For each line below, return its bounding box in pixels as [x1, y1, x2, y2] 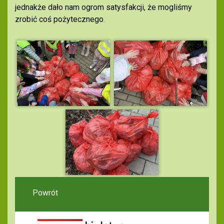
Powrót [32, 187, 58, 197]
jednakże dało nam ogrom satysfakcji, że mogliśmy [15, 2, 192, 12]
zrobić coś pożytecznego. [15, 14, 107, 24]
